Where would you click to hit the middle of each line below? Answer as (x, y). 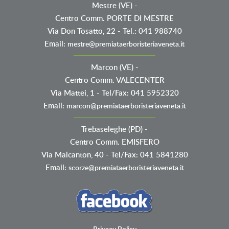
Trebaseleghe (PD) (112, 129)
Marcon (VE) (112, 67)
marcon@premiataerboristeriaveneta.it (126, 106)
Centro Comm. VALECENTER (114, 80)
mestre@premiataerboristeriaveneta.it (126, 44)
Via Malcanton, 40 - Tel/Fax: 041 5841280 (114, 155)
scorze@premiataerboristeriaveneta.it (126, 168)
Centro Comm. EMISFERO (114, 142)
